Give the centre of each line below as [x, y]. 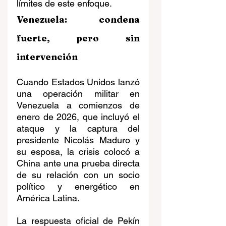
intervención [47, 57]
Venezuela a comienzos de [78, 105]
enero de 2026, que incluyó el [78, 117]
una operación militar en [78, 94]
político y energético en [78, 187]
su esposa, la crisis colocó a [78, 152]
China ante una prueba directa [78, 163]
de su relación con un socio [78, 175]
